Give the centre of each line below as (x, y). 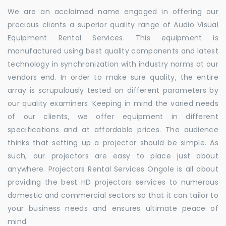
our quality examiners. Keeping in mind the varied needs (113, 103)
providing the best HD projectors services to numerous (113, 182)
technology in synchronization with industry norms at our (113, 64)
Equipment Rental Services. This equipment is (113, 38)
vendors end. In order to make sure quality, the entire (113, 77)
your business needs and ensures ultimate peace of (113, 208)
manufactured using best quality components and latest (113, 51)
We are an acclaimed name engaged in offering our (113, 11)
